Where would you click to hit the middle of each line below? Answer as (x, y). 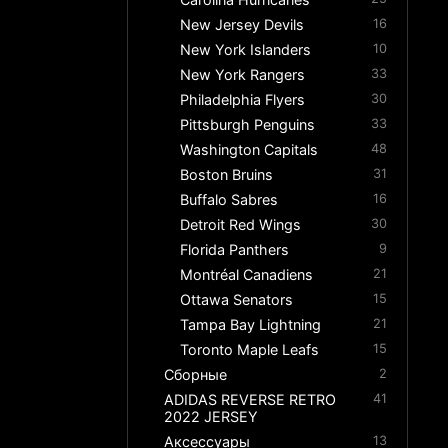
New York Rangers (243, 75)
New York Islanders (246, 50)
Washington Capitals (249, 150)
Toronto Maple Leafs (250, 350)
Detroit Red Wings (241, 225)
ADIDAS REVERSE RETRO (250, 400)
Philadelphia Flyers (243, 100)
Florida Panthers (235, 250)
